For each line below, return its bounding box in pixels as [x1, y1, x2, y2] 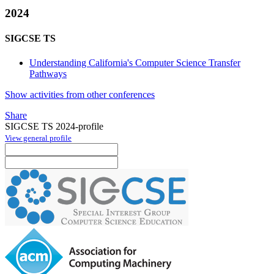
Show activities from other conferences [5, 89, 155, 100]
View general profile [5, 133, 72, 143]
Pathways [29, 68, 67, 79]
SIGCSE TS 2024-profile [5, 120, 103, 131]
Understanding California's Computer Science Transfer [29, 57, 240, 68]
